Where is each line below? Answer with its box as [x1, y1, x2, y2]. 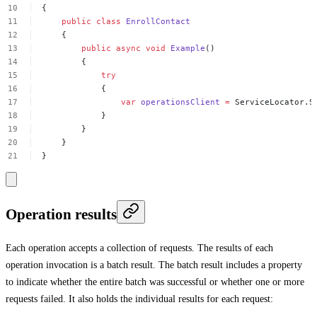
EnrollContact [126, 16, 191, 27]
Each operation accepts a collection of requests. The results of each [6, 242, 273, 253]
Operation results [6, 206, 117, 224]
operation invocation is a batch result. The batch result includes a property [6, 259, 302, 270]
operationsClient [141, 97, 221, 108]
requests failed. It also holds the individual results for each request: [6, 293, 273, 304]
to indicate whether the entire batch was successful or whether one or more [6, 276, 304, 287]
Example [171, 43, 206, 54]
